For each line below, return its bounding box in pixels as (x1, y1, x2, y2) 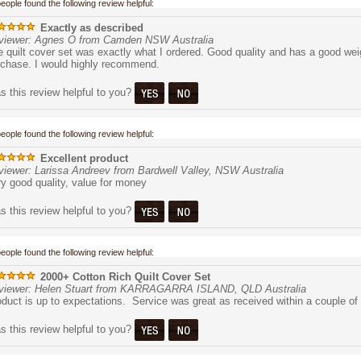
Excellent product (37, 152, 128, 164)
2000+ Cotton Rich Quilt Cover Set (37, 271, 210, 283)
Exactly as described (37, 22, 143, 34)
